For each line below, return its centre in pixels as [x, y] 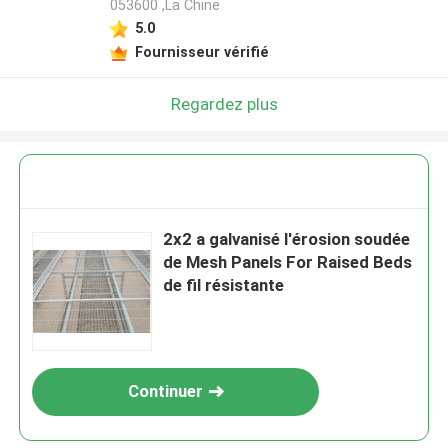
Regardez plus [224, 103]
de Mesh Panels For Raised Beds [288, 262]
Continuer [165, 391]
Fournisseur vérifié [201, 51]
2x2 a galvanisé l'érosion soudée [287, 239]
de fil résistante [224, 285]
